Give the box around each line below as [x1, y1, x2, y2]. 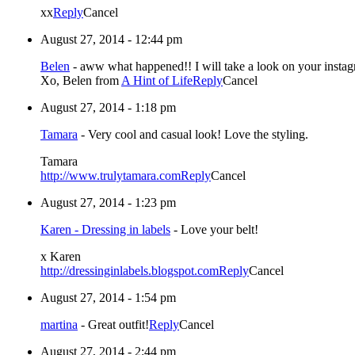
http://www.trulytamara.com [40, 169, 181, 183]
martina [40, 318, 78, 332]
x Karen [40, 250, 81, 264]
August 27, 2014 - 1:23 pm [40, 196, 176, 210]
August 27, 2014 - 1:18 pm [40, 101, 176, 115]
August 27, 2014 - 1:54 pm [40, 291, 176, 305]
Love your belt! [181, 223, 258, 237]
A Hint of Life [121, 74, 193, 88]
